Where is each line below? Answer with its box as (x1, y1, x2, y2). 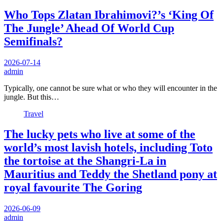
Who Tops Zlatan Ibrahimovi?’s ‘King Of (4, 8, 214, 21)
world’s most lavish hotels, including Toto (4, 141, 213, 154)
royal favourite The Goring (4, 181, 142, 194)
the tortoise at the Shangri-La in (4, 154, 166, 168)
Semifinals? (4, 35, 63, 48)
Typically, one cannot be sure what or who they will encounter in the (4, 83, 217, 92)
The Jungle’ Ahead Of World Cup (4, 21, 174, 35)
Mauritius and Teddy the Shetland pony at (4, 168, 217, 181)
